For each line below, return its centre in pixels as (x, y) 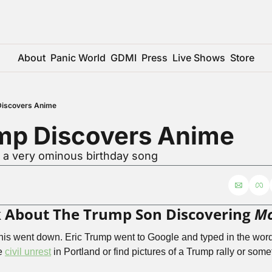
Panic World (78, 58)
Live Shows (199, 58)
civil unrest (28, 252)
